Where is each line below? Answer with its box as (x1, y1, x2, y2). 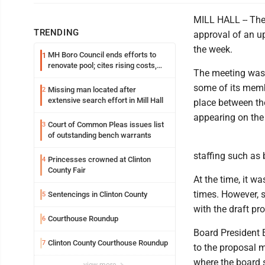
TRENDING (34, 27, 79, 38)
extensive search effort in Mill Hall (48, 96, 163, 105)
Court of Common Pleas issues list (48, 120, 164, 130)
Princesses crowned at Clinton (48, 155, 151, 164)
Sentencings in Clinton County (48, 190, 147, 199)
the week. (193, 44, 232, 56)
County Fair (48, 166, 86, 175)
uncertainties (48, 72, 92, 81)
